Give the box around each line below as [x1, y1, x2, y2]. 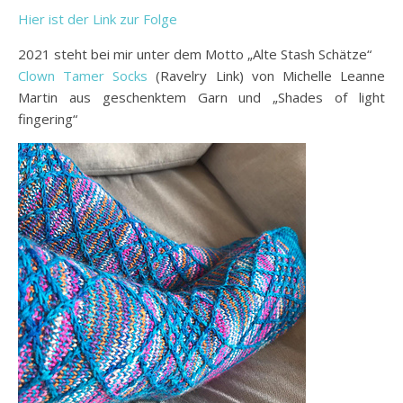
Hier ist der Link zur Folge [18, 9, 177, 28]
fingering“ [18, 109, 77, 128]
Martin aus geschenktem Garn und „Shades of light [18, 87, 385, 106]
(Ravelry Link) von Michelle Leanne [148, 66, 386, 85]
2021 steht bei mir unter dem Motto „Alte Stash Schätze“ [18, 44, 372, 63]
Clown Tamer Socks [18, 66, 148, 85]
